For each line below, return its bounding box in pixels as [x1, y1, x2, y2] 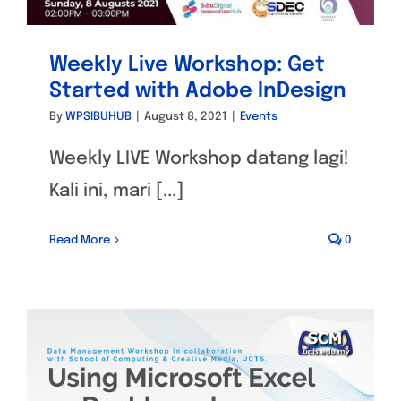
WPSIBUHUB [65, 110, 132, 123]
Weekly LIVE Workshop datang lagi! [49, 149, 349, 168]
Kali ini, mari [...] [49, 181, 183, 200]
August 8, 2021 [144, 110, 227, 123]
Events [240, 110, 277, 123]
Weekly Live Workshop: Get [49, 54, 325, 75]
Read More [49, 234, 110, 246]
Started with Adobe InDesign [49, 80, 346, 101]
